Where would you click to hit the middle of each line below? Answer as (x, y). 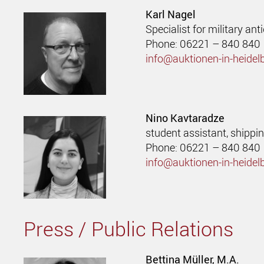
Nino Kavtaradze (185, 118)
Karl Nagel (171, 14)
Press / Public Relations (129, 229)
